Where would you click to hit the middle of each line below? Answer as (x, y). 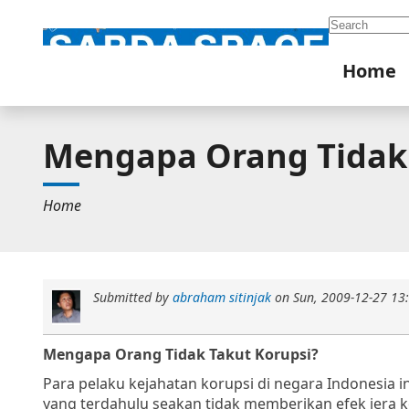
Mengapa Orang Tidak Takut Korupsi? (181, 354)
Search (352, 23)
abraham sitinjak (221, 297)
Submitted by (132, 297)
